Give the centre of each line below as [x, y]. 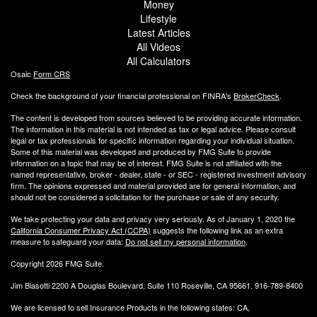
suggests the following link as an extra [217, 230]
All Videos [158, 46]
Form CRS [52, 73]
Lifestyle [158, 18]
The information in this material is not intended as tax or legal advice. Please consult [153, 128]
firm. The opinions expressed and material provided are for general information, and [153, 185]
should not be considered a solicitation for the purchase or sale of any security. [145, 196]
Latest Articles [158, 32]
